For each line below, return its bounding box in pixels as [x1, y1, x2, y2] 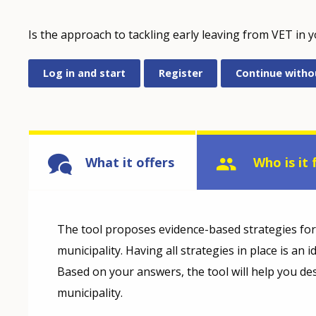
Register [159, 66, 202, 80]
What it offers [85, 154, 174, 171]
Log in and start [43, 66, 126, 80]
